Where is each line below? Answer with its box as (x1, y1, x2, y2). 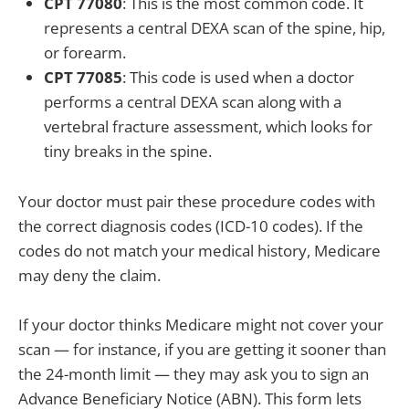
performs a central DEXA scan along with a (44, 91, 341, 113)
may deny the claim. (18, 264, 161, 286)
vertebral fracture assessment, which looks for (44, 116, 372, 138)
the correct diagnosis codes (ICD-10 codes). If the (18, 215, 363, 236)
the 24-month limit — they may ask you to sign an (18, 362, 369, 384)
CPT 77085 (44, 67, 122, 89)
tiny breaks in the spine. (44, 141, 212, 163)
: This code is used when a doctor (122, 67, 354, 89)
